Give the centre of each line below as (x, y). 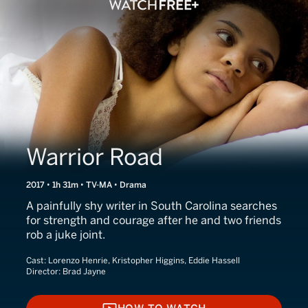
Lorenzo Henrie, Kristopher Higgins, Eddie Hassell (144, 261)
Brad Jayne (84, 272)
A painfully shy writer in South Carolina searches (152, 206)
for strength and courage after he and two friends (154, 220)
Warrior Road (95, 157)
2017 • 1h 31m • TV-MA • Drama (86, 185)
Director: (44, 272)
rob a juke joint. (66, 235)
